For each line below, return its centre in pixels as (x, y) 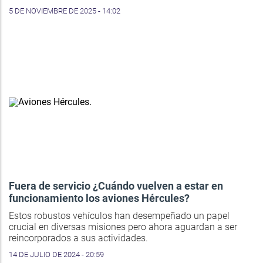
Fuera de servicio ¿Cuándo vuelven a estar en (116, 186)
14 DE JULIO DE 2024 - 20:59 (56, 254)
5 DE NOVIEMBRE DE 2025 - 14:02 (65, 11)
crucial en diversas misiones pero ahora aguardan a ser (123, 227)
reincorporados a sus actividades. (78, 238)
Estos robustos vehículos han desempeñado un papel (119, 215)
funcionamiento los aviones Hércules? (99, 198)
